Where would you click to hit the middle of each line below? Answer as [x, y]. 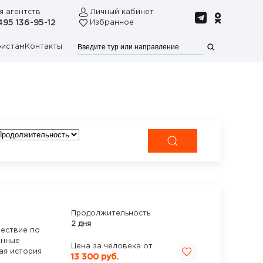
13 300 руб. [95, 257]
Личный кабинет [122, 12]
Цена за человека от [112, 246]
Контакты [43, 47]
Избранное [112, 23]
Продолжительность [111, 213]
